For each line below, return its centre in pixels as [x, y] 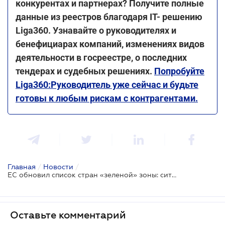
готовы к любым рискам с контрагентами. [107, 98]
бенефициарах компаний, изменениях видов [110, 44]
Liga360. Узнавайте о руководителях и [96, 30]
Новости [58, 166]
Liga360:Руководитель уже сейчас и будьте [107, 84]
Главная [22, 166]
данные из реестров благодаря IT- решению [109, 17]
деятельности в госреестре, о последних [101, 57]
